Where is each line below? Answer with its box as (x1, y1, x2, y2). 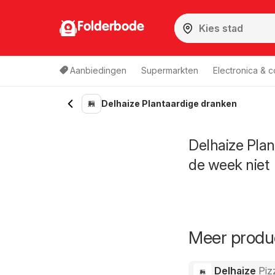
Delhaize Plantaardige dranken (101, 98, 237, 109)
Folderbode (77, 20, 144, 34)
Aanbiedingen (70, 65, 126, 76)
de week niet (188, 156, 269, 174)
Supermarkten (141, 65, 198, 76)
